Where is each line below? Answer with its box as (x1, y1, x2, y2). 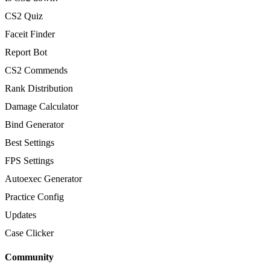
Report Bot (5, 46, 47, 57)
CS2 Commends (5, 64, 67, 75)
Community (5, 251, 54, 262)
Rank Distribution (5, 83, 73, 93)
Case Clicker (5, 227, 54, 238)
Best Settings (5, 137, 54, 148)
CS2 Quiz (5, 10, 43, 21)
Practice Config (5, 191, 64, 202)
